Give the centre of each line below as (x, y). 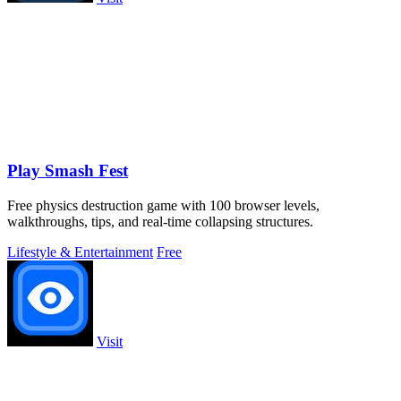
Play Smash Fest (68, 170)
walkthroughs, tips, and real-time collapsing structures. (160, 221)
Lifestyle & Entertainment (80, 252)
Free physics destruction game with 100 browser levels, (163, 205)
